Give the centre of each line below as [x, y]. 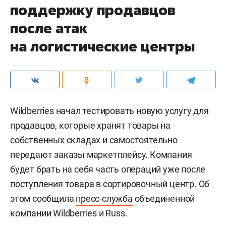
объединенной [164, 198]
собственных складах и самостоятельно [94, 140]
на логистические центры [102, 46]
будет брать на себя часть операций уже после [108, 169]
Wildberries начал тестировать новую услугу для [109, 110]
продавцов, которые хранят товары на [90, 125]
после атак [49, 28]
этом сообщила [43, 198]
